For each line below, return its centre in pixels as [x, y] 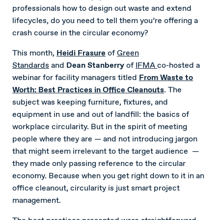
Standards [31, 65]
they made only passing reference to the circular [99, 164]
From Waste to [166, 78]
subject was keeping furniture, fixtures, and [90, 102]
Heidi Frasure [81, 53]
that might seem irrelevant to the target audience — [106, 151]
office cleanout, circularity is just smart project [96, 188]
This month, [34, 53]
